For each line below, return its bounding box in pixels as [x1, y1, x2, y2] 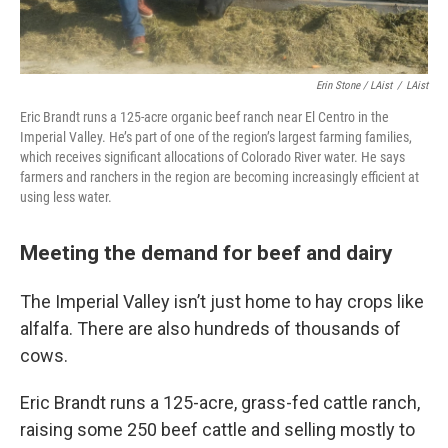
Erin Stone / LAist [316, 79, 392, 92]
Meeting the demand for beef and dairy [20, 240, 393, 265]
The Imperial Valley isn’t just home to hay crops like [20, 291, 424, 312]
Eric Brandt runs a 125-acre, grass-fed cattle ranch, [20, 392, 420, 413]
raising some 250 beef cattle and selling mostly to [20, 419, 415, 440]
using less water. [20, 189, 112, 205]
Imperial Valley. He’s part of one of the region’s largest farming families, [20, 129, 412, 145]
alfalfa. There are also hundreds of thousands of [20, 318, 401, 339]
